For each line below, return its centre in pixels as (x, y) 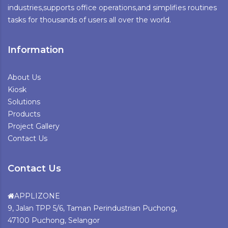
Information (36, 50)
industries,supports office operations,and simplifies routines (112, 7)
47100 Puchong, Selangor (54, 220)
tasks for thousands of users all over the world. (89, 20)
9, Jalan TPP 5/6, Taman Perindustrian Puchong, (92, 208)
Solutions (24, 102)
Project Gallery (34, 126)
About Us (24, 77)
